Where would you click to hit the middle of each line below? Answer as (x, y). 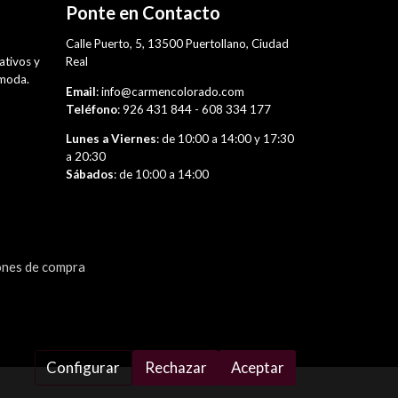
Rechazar (175, 368)
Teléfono (91, 109)
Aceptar (257, 368)
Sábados (89, 175)
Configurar (84, 368)
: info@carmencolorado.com (170, 91)
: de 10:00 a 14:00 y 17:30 (225, 139)
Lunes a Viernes (111, 139)
